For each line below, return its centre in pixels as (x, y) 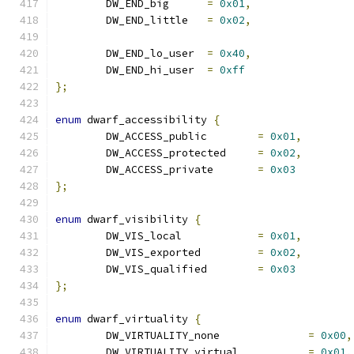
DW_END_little (198, 20)
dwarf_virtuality (137, 319)
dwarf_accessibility (147, 120)
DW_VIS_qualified (232, 269)
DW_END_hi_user (201, 70)
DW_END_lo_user (201, 53)
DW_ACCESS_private (235, 169)
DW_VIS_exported (229, 252)
